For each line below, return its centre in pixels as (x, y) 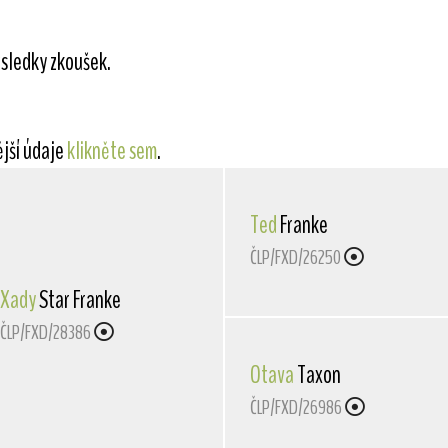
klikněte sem (111, 151)
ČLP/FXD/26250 (295, 258)
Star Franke (78, 300)
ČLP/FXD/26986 (295, 408)
